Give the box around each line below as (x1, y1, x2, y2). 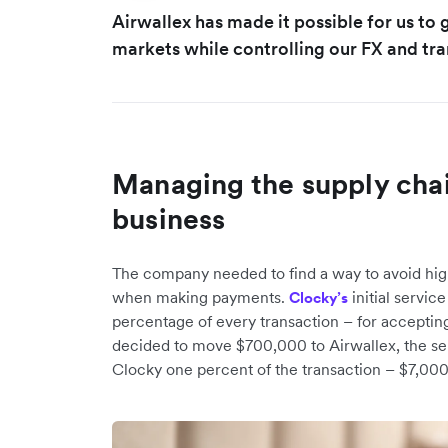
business (112, 201, 226, 237)
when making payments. (112, 287, 289, 307)
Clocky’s (289, 288, 348, 307)
